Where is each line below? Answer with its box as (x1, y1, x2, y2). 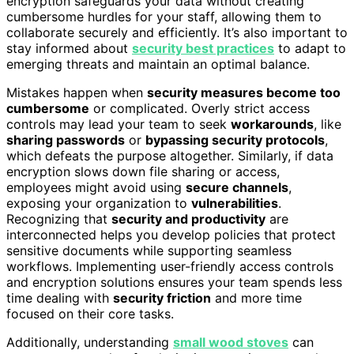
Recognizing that (6, 210, 111, 227)
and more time (211, 289, 302, 306)
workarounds (231, 115, 314, 132)
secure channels (186, 179, 288, 195)
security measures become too (147, 84, 341, 100)
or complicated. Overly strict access (89, 100, 310, 116)
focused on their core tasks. (6, 305, 174, 322)
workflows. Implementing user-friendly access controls (6, 258, 333, 274)
